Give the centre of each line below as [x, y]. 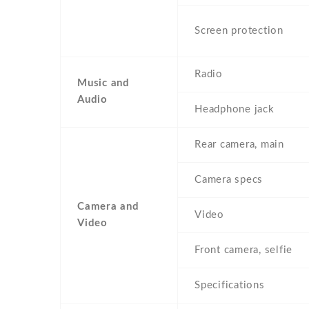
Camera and [108, 207]
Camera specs [229, 180]
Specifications [230, 286]
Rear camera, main [239, 145]
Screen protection [239, 31]
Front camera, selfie [243, 250]
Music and [103, 83]
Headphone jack [235, 110]
